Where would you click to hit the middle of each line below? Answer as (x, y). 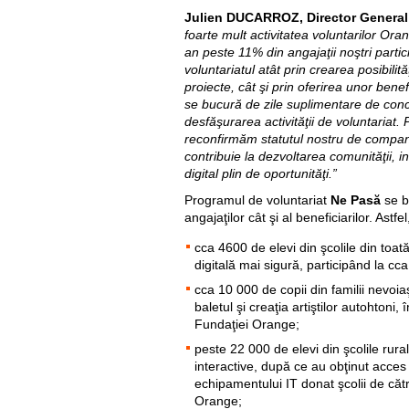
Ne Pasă (356, 200)
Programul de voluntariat (257, 200)
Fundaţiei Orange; (247, 324)
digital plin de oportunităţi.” (261, 173)
